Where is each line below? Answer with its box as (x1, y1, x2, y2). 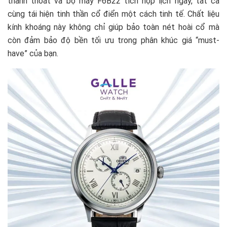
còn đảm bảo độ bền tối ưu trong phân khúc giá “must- (8, 35, 219, 45)
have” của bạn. (8, 48, 58, 58)
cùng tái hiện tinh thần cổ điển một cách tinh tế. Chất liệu (8, 9, 219, 19)
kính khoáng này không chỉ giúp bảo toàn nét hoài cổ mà (8, 22, 219, 32)
